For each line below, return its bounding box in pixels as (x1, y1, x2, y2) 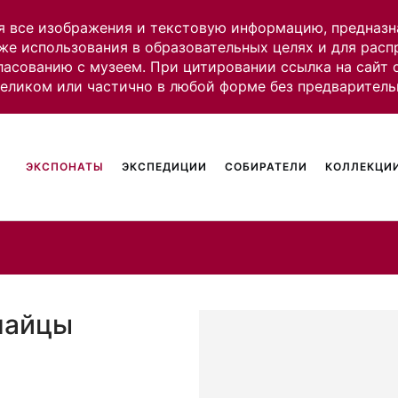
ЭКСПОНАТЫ (26, 160, 105, 173)
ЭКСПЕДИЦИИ (122, 160, 208, 173)
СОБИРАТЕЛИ (225, 160, 308, 173)
